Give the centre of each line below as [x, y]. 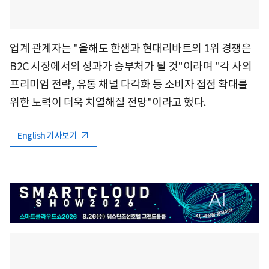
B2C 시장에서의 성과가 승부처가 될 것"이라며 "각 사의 [131, 66]
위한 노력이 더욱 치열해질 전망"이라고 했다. [108, 102]
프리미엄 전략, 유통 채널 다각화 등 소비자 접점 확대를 [129, 84]
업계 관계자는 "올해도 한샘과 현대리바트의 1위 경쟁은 [130, 48]
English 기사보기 [48, 135]
